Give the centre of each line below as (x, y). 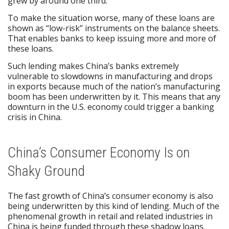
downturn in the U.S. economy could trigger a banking (111, 107)
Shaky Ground (46, 171)
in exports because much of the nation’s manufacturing (114, 86)
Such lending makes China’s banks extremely (93, 66)
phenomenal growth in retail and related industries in (110, 216)
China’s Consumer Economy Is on (99, 152)
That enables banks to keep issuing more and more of (112, 39)
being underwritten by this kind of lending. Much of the (113, 206)
